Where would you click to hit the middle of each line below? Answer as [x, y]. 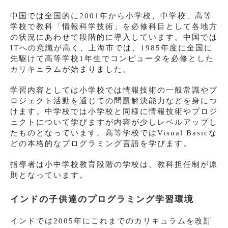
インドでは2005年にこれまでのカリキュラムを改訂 [111, 221]
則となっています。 [49, 175]
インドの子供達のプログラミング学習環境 [102, 199]
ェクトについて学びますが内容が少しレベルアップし [114, 122]
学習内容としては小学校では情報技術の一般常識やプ [114, 90]
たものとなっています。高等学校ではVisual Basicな [114, 133]
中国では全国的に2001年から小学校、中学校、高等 [111, 16]
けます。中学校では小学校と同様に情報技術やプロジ [114, 112]
